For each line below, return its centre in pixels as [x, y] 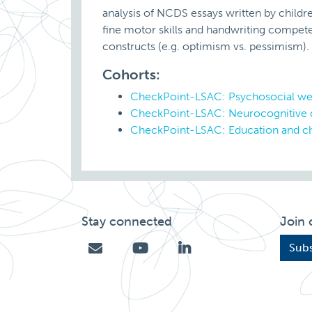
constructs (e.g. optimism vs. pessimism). [206, 46]
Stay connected [127, 221]
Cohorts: [131, 75]
